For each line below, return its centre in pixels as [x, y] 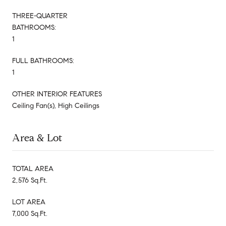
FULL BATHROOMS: [43, 61]
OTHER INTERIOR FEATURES [57, 94]
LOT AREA [29, 202]
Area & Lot [37, 138]
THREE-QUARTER [40, 16]
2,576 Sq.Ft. [30, 180]
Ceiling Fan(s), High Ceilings [56, 105]
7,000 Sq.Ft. [30, 213]
